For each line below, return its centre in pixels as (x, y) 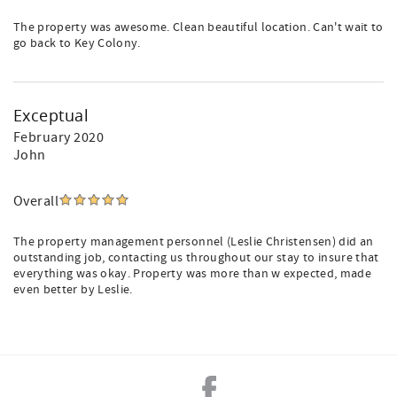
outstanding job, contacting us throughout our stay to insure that (196, 258)
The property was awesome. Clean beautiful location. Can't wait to (198, 27)
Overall (36, 201)
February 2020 (59, 137)
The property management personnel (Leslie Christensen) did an (194, 242)
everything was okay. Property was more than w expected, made (193, 274)
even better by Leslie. (73, 290)
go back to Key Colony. (77, 43)
